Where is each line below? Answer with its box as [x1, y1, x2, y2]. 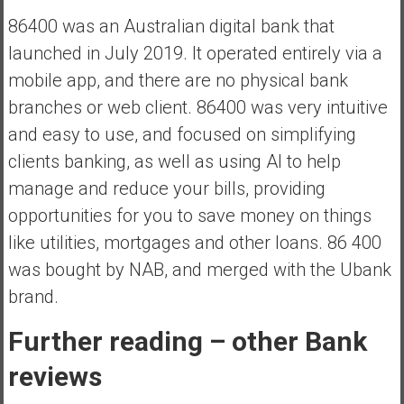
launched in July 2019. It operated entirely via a [7, 41, 382, 64]
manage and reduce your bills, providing [7, 177, 326, 199]
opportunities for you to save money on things [7, 204, 372, 226]
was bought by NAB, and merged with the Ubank [7, 258, 391, 280]
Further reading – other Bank [7, 325, 367, 357]
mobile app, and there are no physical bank [7, 69, 348, 91]
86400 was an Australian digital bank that [7, 14, 335, 37]
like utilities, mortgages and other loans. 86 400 [7, 231, 381, 253]
